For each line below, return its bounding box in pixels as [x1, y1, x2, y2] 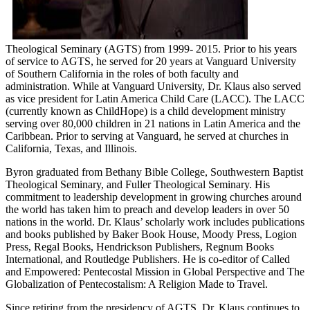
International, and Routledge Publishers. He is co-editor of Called [6, 253, 290, 265]
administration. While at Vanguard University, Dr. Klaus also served [6, 80, 301, 92]
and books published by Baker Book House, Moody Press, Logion [6, 228, 297, 240]
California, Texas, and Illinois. [6, 142, 140, 154]
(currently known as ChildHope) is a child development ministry [6, 104, 286, 117]
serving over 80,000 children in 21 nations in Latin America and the [6, 117, 300, 129]
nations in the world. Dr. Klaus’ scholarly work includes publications [6, 215, 304, 228]
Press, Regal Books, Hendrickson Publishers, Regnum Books [6, 240, 274, 253]
